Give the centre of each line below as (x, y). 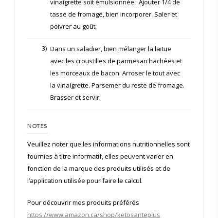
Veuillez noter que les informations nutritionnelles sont (109, 144)
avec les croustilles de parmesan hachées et (116, 61)
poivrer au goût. (73, 26)
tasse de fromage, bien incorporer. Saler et (114, 14)
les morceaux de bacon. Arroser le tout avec (115, 73)
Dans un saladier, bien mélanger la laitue (111, 48)
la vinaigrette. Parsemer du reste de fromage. (117, 85)
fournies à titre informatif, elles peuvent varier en (100, 156)
